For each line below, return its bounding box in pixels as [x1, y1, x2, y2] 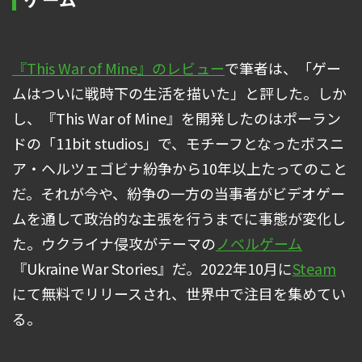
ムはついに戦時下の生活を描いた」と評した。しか [12, 82, 347, 104]
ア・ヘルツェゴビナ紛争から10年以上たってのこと [12, 158, 347, 179]
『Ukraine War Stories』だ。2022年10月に [12, 258, 293, 280]
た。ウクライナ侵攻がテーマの [12, 233, 216, 255]
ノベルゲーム [216, 233, 302, 255]
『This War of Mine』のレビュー [12, 57, 225, 79]
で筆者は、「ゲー [225, 57, 341, 79]
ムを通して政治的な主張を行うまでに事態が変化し [12, 208, 346, 229]
